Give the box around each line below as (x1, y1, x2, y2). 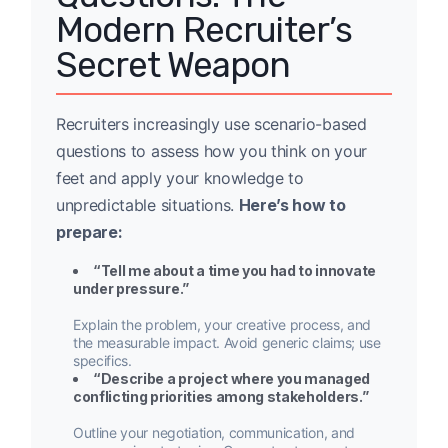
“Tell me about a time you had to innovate (93, 262, 376, 280)
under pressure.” (73, 280, 189, 298)
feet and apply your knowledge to (56, 168, 304, 189)
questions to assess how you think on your (56, 141, 367, 162)
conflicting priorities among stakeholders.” (73, 388, 369, 406)
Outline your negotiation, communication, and (73, 424, 355, 442)
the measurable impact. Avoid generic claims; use (73, 334, 381, 352)
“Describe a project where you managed (93, 370, 371, 388)
